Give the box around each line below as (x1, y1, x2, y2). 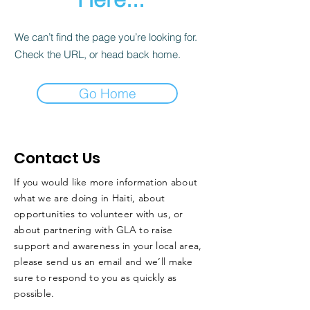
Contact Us (14, 147, 100, 169)
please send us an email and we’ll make (14, 255, 193, 268)
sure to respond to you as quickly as (14, 271, 177, 284)
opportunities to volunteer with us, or (14, 208, 183, 220)
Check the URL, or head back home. (15, 48, 181, 61)
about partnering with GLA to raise (14, 224, 173, 236)
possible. (14, 287, 55, 300)
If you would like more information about (14, 176, 198, 188)
